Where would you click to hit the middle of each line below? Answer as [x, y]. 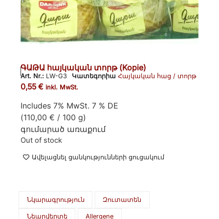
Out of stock [42, 140]
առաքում [87, 129]
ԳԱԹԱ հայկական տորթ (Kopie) [84, 68]
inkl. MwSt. [62, 88]
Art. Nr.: [33, 76]
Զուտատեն [122, 199]
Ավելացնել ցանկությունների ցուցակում [98, 157]
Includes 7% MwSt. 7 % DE [70, 105]
